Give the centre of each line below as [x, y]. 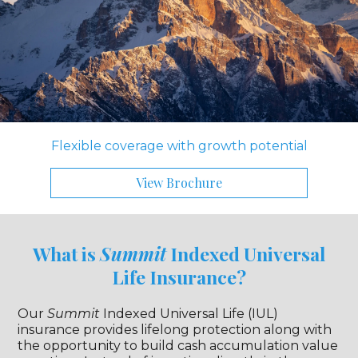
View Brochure [179, 183]
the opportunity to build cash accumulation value [178, 346]
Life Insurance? [179, 277]
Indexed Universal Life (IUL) [189, 314]
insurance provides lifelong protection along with [175, 330]
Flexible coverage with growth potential [179, 146]
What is [66, 254]
